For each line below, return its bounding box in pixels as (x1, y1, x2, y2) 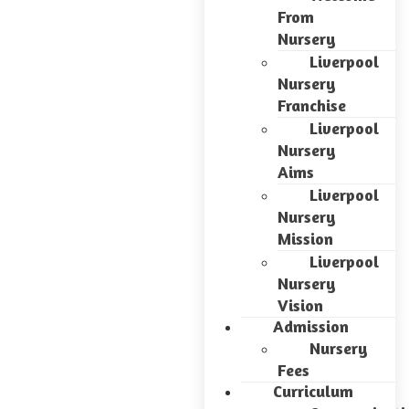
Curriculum (273, 381, 353, 401)
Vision (278, 295, 323, 315)
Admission (273, 316, 349, 336)
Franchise (278, 95, 346, 115)
